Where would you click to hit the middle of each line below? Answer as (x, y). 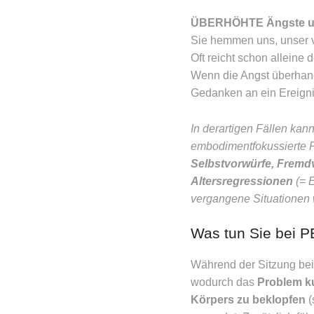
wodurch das (224, 282)
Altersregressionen (242, 181)
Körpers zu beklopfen (248, 300)
